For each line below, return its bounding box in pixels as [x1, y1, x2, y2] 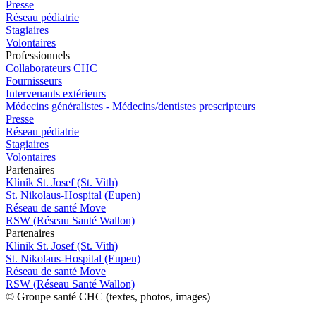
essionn [25, 49, 58, 62]
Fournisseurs [6, 75, 62, 87]
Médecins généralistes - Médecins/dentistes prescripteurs [6, 100, 255, 113]
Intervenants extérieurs [6, 87, 106, 100]
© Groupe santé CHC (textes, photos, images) [6, 291, 210, 303]
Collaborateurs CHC [6, 62, 97, 75]
